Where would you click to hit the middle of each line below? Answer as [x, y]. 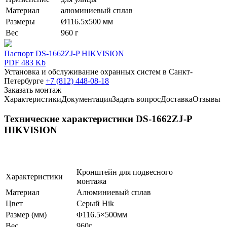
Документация [87, 99]
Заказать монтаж [33, 90]
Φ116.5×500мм [102, 214]
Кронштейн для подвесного [125, 172]
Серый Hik [95, 203]
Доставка [177, 99]
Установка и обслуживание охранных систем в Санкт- [98, 71]
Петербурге [25, 81]
